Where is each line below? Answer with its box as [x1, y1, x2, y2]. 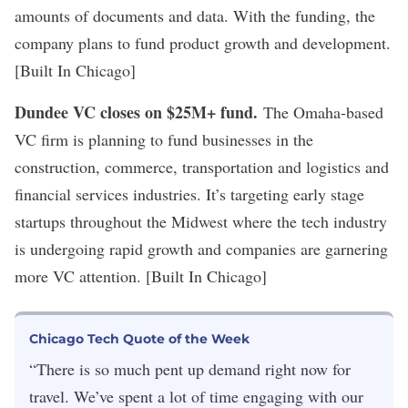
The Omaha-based [263, 101, 383, 123]
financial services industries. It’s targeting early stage [15, 183, 364, 205]
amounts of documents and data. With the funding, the [15, 5, 375, 26]
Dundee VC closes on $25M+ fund [15, 100, 253, 124]
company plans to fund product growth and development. [15, 32, 391, 54]
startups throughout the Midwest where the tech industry [15, 210, 387, 232]
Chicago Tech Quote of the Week [29, 331, 250, 347]
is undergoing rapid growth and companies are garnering [15, 238, 388, 260]
